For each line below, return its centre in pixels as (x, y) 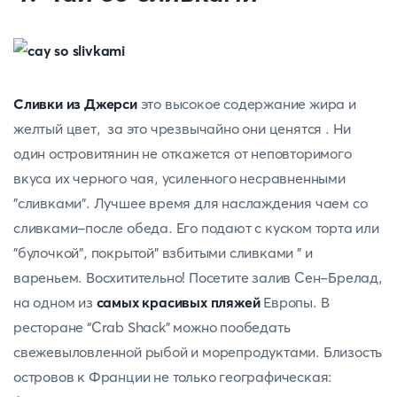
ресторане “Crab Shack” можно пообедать (152, 327)
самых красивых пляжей (178, 302)
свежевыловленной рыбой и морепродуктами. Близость (198, 352)
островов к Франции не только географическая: (173, 377)
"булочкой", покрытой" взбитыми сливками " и (163, 253)
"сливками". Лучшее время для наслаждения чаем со (191, 203)
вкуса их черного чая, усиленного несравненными (179, 178)
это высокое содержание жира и (246, 104)
